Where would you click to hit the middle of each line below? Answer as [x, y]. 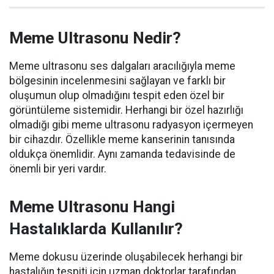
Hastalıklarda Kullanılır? [96, 229]
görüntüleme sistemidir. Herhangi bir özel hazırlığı [126, 110]
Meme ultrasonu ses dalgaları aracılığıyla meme [122, 66]
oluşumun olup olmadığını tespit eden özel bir [117, 95]
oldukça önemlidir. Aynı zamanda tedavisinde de [122, 154]
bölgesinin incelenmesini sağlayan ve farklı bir [117, 81]
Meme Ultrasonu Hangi [92, 207]
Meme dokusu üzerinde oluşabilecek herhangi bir [126, 257]
